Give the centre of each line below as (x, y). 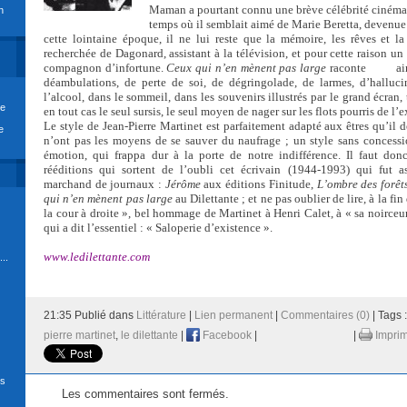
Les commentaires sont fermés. (145, 394)
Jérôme (183, 184)
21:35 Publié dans (90, 315)
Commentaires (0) (325, 315)
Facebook (226, 335)
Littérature (161, 315)
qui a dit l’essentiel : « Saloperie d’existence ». (158, 228)
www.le (61, 257)
